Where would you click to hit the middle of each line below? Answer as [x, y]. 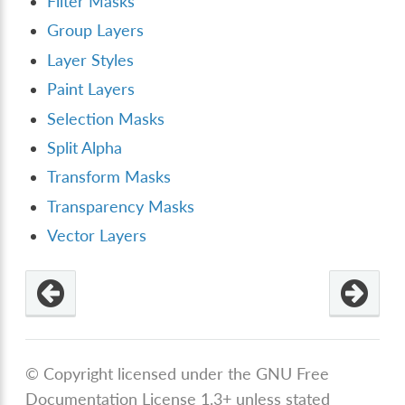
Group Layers [96, 31]
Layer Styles [91, 60]
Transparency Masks [121, 206]
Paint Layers [91, 89]
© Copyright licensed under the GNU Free [178, 374]
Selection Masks [106, 118]
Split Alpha [85, 147]
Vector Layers [97, 236]
